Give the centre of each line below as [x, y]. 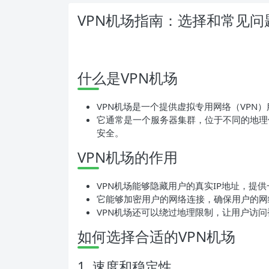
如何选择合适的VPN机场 [156, 236]
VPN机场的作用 [128, 157]
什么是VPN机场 [128, 77]
